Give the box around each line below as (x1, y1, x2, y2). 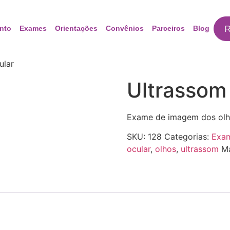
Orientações (54, 24, 98, 32)
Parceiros (151, 24, 185, 32)
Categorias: (164, 131, 212, 142)
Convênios (105, 24, 144, 32)
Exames (19, 24, 47, 32)
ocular (126, 144, 150, 155)
